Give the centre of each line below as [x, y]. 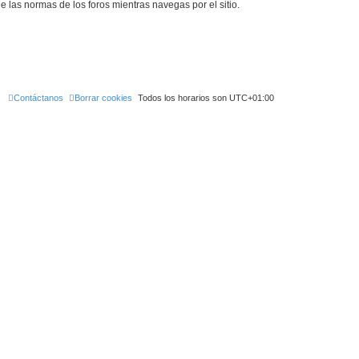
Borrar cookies [103, 98]
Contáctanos [38, 98]
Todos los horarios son [184, 98]
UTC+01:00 [252, 98]
